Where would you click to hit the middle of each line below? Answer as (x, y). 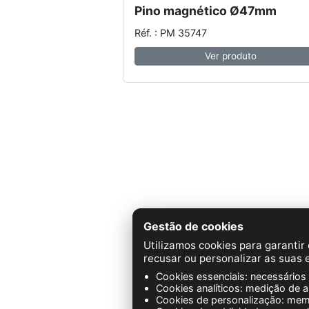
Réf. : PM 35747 (171, 32)
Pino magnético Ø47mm (206, 11)
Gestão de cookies (193, 226)
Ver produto (231, 56)
